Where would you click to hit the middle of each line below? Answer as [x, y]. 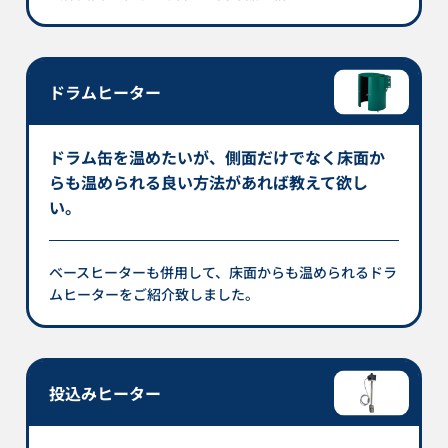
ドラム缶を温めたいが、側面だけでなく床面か [217, 156]
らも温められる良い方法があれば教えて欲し [209, 181]
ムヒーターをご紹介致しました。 [154, 293]
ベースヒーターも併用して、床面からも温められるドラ [223, 271]
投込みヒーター [105, 392]
